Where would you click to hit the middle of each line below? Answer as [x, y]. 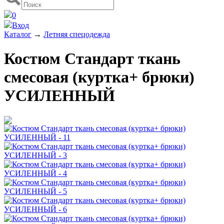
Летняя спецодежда [77, 34]
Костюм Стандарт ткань [92, 59]
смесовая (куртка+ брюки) [99, 77]
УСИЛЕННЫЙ [59, 96]
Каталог [18, 34]
